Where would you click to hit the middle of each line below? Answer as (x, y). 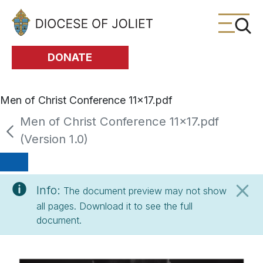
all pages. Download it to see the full (115, 206)
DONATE (70, 57)
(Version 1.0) (54, 139)
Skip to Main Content (51, 16)
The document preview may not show (145, 190)
